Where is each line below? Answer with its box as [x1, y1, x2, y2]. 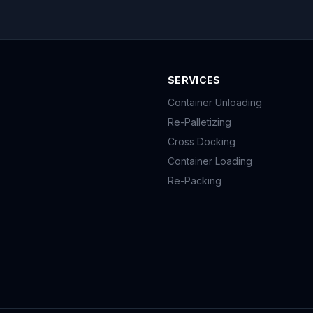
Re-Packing [168, 175, 221, 187]
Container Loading [168, 155, 252, 167]
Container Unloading [168, 96, 262, 108]
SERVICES [168, 74, 221, 86]
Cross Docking [168, 136, 235, 147]
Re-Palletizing [168, 116, 231, 128]
